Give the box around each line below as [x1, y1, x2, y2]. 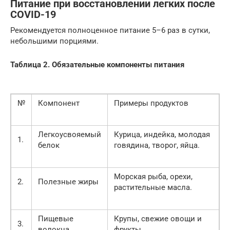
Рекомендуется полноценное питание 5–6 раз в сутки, [10, 25, 210, 35]
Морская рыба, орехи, [114, 171, 193, 181]
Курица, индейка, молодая [114, 129, 210, 139]
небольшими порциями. [10, 36, 99, 46]
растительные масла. [114, 182, 192, 192]
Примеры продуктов [114, 98, 188, 108]
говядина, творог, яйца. [114, 140, 200, 150]
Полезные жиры [38, 177, 99, 186]
